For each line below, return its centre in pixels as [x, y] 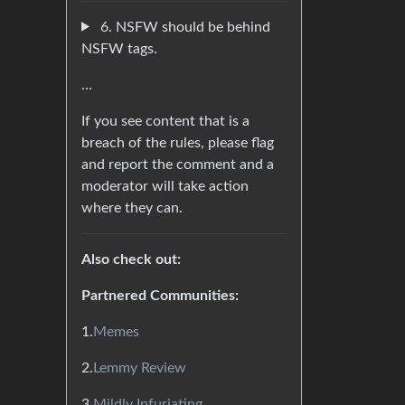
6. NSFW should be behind [183, 27]
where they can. [132, 207]
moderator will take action [165, 186]
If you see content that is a [165, 121]
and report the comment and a [178, 164]
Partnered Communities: [160, 295]
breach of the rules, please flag [178, 142]
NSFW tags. [119, 48]
